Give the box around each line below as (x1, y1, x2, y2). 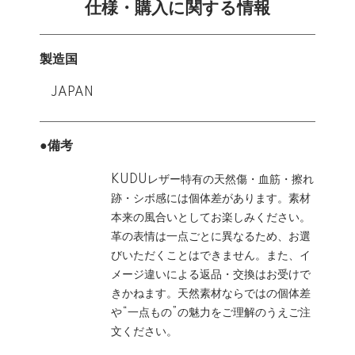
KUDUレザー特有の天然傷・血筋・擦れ (111, 173, 314, 186)
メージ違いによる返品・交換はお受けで (111, 268, 311, 281)
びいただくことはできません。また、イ (111, 249, 311, 262)
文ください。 (111, 325, 177, 338)
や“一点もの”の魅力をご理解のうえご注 (111, 306, 311, 319)
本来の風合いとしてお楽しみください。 (111, 211, 311, 224)
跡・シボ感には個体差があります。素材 (111, 192, 311, 205)
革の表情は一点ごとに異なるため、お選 (111, 230, 311, 243)
